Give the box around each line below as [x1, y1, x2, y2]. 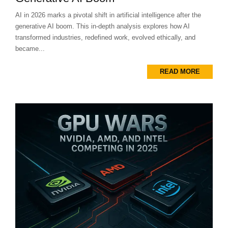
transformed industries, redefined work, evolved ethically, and [15, 34, 195, 42]
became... [15, 45, 45, 53]
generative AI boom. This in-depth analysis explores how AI [15, 22, 190, 31]
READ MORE [160, 68, 200, 76]
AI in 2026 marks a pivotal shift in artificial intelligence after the [15, 11, 201, 19]
